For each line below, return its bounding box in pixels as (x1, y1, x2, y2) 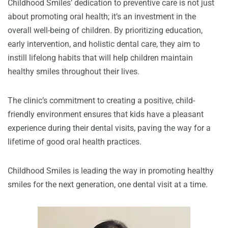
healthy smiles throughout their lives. (8, 67, 139, 77)
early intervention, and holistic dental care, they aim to (8, 39, 200, 49)
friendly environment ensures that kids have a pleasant (8, 109, 204, 120)
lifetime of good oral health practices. (8, 137, 141, 147)
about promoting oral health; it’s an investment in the (8, 12, 196, 22)
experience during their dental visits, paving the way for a (8, 123, 211, 133)
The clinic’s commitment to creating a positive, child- (8, 96, 195, 106)
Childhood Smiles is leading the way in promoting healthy (8, 166, 214, 176)
